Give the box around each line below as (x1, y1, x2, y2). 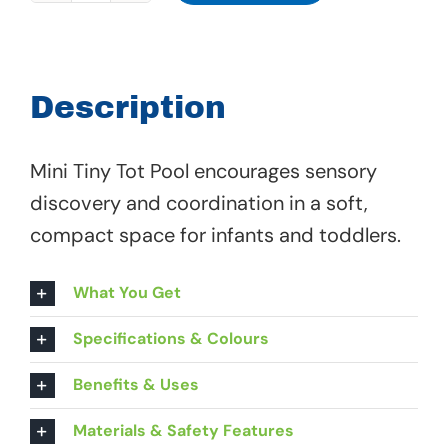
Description (30, 91, 226, 126)
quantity (89, 207, 168, 234)
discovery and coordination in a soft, (29, 190, 368, 217)
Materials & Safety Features (72, 419, 294, 441)
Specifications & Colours (72, 327, 269, 349)
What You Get (72, 281, 181, 303)
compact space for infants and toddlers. (29, 222, 401, 249)
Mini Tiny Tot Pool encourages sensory (29, 158, 377, 185)
